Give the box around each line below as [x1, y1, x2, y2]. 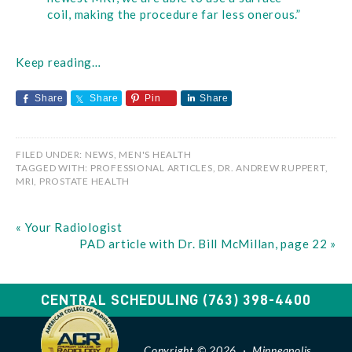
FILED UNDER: [16, 148, 85, 160]
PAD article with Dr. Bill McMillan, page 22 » [79, 236, 336, 251]
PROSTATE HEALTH [38, 175, 130, 187]
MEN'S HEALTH [119, 148, 192, 160]
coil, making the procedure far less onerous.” [47, 7, 301, 21]
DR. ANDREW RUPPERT [218, 162, 325, 174]
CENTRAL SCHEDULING [41, 292, 203, 307]
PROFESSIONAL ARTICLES [90, 162, 213, 174]
